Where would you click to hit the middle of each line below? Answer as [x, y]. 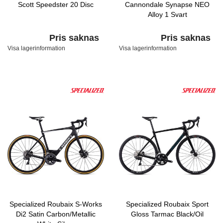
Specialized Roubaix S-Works [56, 204]
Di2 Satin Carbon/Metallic [56, 214]
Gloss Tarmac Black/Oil [167, 214]
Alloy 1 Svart [167, 14]
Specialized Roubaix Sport [167, 204]
